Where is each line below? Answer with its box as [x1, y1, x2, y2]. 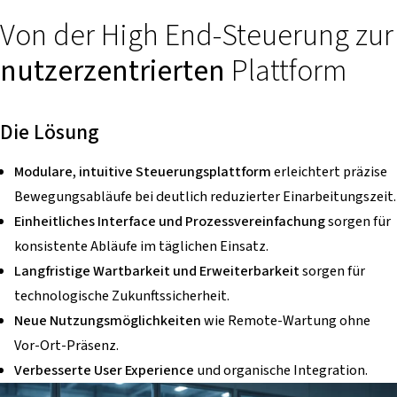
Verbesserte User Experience [14, 359, 197, 380]
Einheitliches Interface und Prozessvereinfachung [14, 210, 328, 231]
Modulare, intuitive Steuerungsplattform [14, 160, 274, 182]
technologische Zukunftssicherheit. [14, 284, 230, 306]
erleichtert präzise [274, 160, 387, 182]
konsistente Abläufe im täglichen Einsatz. [14, 235, 269, 256]
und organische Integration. [197, 359, 368, 380]
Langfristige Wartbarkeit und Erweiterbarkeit [14, 260, 302, 281]
